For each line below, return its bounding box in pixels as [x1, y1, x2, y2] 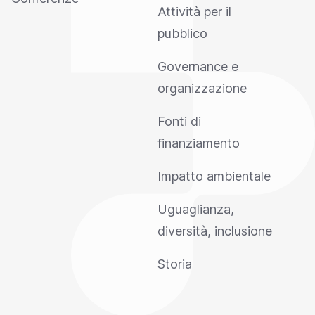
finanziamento [157, 136, 240, 150]
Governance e [157, 59, 238, 74]
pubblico [157, 26, 207, 41]
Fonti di [157, 114, 201, 129]
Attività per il [157, 4, 231, 19]
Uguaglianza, [157, 202, 234, 217]
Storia [157, 257, 192, 271]
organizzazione [157, 81, 247, 96]
